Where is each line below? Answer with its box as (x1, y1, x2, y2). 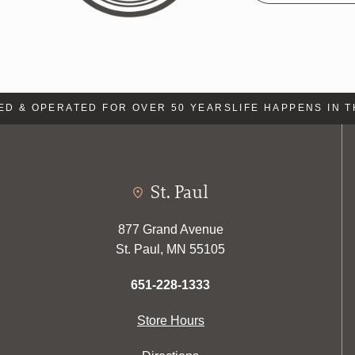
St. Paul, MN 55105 (116, 242, 226, 256)
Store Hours (136, 313, 204, 327)
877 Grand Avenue (117, 222, 223, 236)
